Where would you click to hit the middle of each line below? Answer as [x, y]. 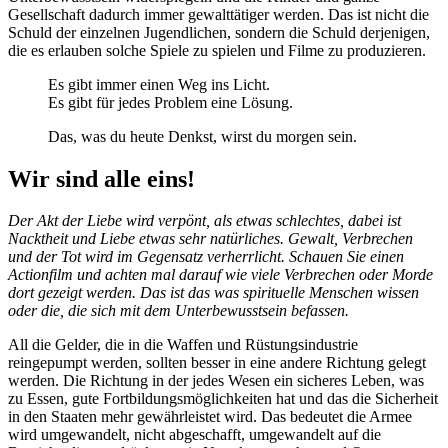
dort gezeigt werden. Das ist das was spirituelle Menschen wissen [213, 293]
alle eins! [149, 178]
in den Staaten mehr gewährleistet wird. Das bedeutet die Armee [210, 417]
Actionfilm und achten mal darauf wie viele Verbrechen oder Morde [220, 275]
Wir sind [56, 178]
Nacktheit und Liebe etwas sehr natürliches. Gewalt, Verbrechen [210, 239]
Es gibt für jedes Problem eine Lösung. [170, 102]
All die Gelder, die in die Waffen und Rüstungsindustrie [183, 345]
